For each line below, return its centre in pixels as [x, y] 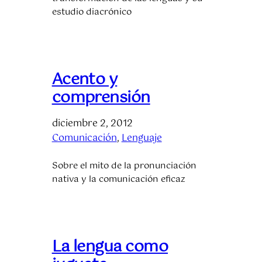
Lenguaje [142, 138]
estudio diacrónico [92, 12]
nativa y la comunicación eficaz [118, 179]
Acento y [85, 80]
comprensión [101, 98]
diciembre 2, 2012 [92, 123]
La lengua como [110, 247]
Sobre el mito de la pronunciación [124, 166]
